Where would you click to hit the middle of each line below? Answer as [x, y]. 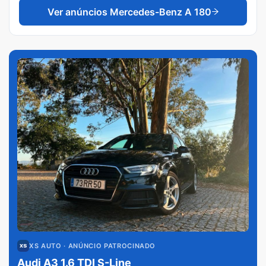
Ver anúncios [78, 12]
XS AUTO [45, 246]
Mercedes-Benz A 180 [160, 12]
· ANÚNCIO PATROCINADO [109, 246]
